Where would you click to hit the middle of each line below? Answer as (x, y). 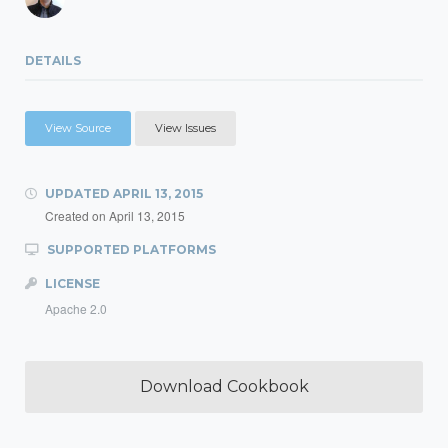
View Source (78, 128)
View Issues (185, 128)
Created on (77, 215)
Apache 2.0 (76, 308)
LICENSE (71, 283)
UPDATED (77, 193)
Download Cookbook (224, 386)
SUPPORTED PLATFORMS (130, 249)
